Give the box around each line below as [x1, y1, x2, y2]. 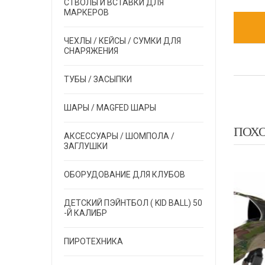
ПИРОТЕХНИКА [64, 237, 123, 246]
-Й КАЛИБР [64, 208, 107, 218]
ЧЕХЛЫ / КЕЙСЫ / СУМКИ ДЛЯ [64, 36, 181, 46]
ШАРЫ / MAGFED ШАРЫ [64, 103, 156, 112]
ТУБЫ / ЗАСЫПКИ [64, 75, 132, 84]
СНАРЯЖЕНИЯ [64, 46, 118, 56]
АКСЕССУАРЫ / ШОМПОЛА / [64, 131, 174, 141]
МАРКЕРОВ [64, 8, 109, 17]
